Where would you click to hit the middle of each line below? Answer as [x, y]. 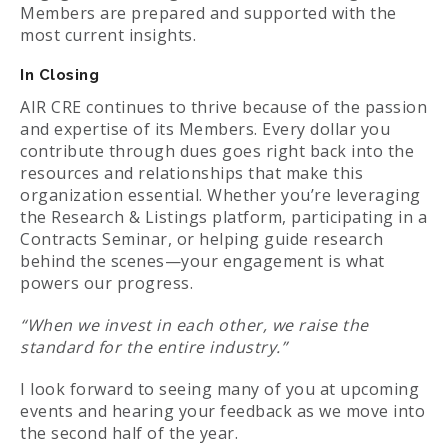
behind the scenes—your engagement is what [202, 261]
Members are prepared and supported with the [208, 13]
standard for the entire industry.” [153, 347]
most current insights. [108, 35]
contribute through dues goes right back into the [217, 151]
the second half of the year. [129, 433]
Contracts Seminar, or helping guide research [201, 239]
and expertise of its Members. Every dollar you [205, 129]
